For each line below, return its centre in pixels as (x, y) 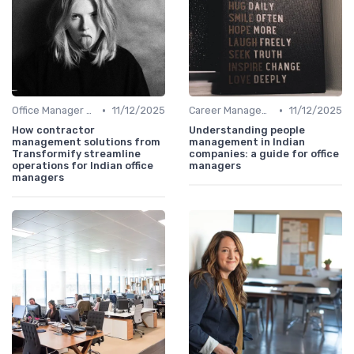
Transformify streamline (76, 154)
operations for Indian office (83, 166)
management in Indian (247, 142)
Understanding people (247, 130)
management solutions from (86, 142)
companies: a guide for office (264, 154)
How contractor (53, 130)
